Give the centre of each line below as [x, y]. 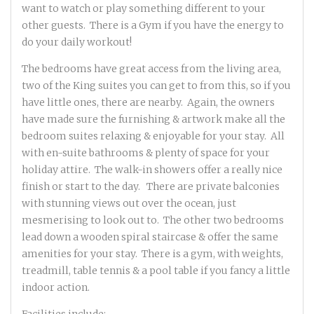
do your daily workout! [77, 42]
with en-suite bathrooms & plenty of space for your [146, 153]
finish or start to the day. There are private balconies [151, 187]
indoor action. [56, 288]
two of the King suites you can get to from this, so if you [156, 86]
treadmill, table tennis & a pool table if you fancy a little [156, 271]
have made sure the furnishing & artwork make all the [153, 120]
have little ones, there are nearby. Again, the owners [148, 103]
